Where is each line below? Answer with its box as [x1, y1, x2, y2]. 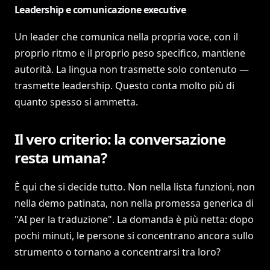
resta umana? [14, 148, 107, 168]
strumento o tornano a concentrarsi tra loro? [14, 245, 221, 259]
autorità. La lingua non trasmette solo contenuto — [14, 63, 249, 76]
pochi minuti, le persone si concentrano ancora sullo [14, 229, 254, 242]
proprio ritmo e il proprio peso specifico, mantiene [14, 46, 245, 60]
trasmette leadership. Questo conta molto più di [14, 79, 234, 92]
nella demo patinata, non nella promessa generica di [14, 196, 254, 210]
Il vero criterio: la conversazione [14, 129, 226, 149]
